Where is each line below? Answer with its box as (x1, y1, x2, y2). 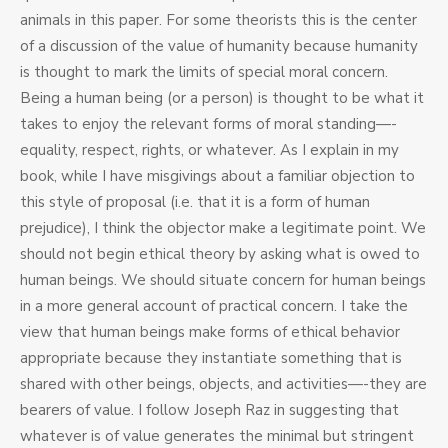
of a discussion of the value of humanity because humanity (20, 36, 418, 57)
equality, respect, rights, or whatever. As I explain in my (20, 140, 399, 161)
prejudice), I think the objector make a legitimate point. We (20, 218, 426, 239)
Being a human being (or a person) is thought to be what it (20, 88, 424, 109)
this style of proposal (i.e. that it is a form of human (20, 192, 370, 213)
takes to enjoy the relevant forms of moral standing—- (20, 114, 397, 135)
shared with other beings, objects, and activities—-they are (20, 374, 427, 395)
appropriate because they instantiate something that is (20, 348, 402, 369)
